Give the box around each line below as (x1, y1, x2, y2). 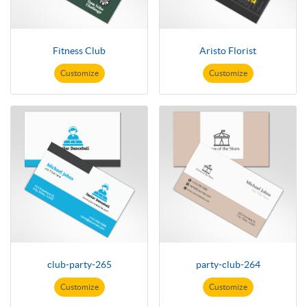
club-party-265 (47, 259, 112, 271)
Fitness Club (53, 45, 106, 57)
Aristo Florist (199, 45, 256, 57)
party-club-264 (195, 259, 260, 271)
